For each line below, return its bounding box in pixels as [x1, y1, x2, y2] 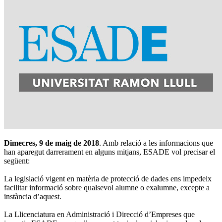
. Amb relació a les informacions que [99, 138, 213, 147]
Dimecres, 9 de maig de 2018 [4, 138, 99, 147]
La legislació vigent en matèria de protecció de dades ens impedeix [4, 174, 212, 183]
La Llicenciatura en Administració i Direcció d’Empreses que [4, 210, 195, 219]
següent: [4, 156, 30, 165]
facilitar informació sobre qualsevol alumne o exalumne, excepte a [4, 183, 210, 192]
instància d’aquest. [4, 192, 61, 201]
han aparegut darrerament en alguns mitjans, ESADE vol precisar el [4, 147, 215, 156]
